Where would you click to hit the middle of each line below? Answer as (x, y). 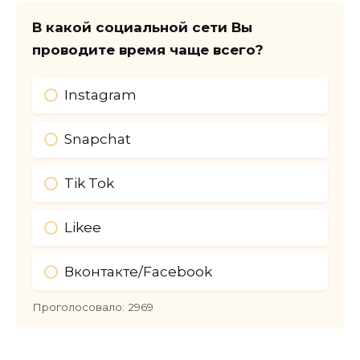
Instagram (100, 94)
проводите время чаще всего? (148, 49)
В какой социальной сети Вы (142, 27)
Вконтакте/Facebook (138, 271)
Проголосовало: (80, 307)
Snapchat (98, 139)
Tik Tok (89, 183)
